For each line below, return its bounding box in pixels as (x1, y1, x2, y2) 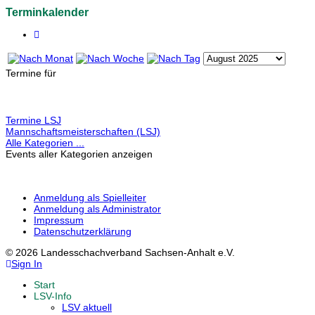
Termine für (6, 67, 56, 79)
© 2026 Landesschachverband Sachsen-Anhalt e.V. (6, 247, 235, 259)
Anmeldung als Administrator (34, 203, 161, 215)
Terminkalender (6, 6, 89, 19)
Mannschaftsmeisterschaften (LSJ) (6, 126, 160, 138)
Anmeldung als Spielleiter (34, 192, 146, 204)
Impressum (34, 214, 84, 226)
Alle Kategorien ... (6, 137, 84, 149)
